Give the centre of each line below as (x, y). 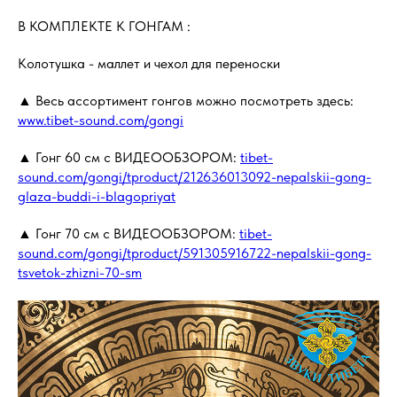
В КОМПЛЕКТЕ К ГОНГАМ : (104, 26)
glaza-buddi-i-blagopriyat (97, 196)
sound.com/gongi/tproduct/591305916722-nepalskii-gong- (195, 253)
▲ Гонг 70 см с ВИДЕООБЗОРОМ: (128, 234)
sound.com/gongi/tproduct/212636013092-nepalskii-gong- (195, 177)
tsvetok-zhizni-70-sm (80, 272)
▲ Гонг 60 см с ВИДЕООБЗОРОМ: (129, 157)
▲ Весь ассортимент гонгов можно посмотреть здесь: (186, 101)
